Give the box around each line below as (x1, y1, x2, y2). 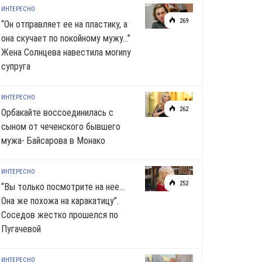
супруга (1, 61, 30, 72)
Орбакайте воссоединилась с (1, 107, 113, 118)
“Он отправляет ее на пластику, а (1, 19, 127, 30)
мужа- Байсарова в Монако (1, 135, 105, 146)
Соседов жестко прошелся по (1, 209, 118, 220)
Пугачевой (1, 223, 41, 235)
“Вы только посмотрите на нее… (1, 181, 125, 192)
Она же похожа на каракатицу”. (1, 195, 119, 206)
